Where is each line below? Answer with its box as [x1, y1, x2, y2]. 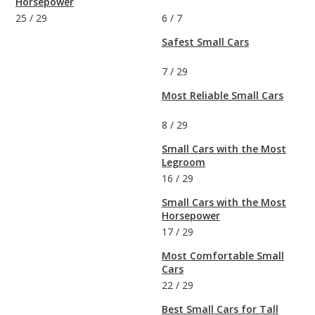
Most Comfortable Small [162, 249, 284, 263]
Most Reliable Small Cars [162, 89, 283, 103]
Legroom [162, 155, 205, 169]
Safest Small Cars [162, 35, 249, 49]
